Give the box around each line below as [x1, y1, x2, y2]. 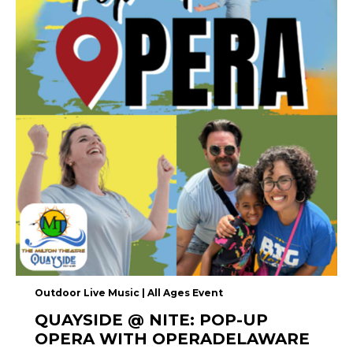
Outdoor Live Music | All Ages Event [35, 287, 223, 299]
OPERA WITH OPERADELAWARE [35, 329, 310, 349]
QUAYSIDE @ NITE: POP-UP [35, 310, 268, 330]
